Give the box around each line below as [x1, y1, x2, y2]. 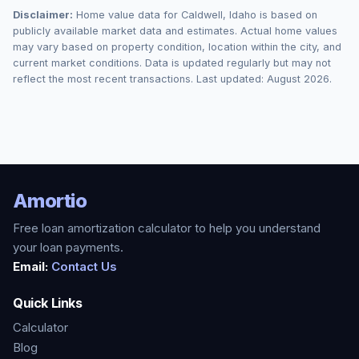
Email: [13, 259, 48, 274]
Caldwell [181, 8, 223, 21]
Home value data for [73, 8, 181, 21]
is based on [256, 8, 317, 21]
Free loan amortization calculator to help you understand [13, 220, 321, 236]
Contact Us [51, 259, 117, 274]
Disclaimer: [13, 8, 73, 21]
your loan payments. [13, 240, 123, 255]
